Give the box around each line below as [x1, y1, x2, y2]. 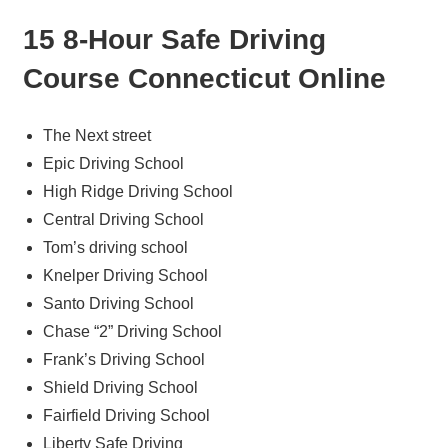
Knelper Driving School [42, 267, 208, 285]
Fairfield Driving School [42, 407, 210, 425]
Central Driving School [42, 211, 204, 229]
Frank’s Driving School [42, 351, 205, 369]
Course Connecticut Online [22, 63, 394, 95]
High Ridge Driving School [42, 183, 233, 201]
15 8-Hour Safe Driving [22, 24, 326, 56]
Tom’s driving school [42, 239, 188, 257]
